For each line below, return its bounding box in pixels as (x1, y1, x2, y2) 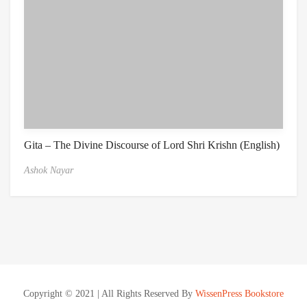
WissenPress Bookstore (195, 288, 284, 299)
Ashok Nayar (24, 165, 73, 176)
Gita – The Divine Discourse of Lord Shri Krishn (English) (24, 139, 280, 151)
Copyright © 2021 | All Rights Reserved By (23, 288, 195, 299)
